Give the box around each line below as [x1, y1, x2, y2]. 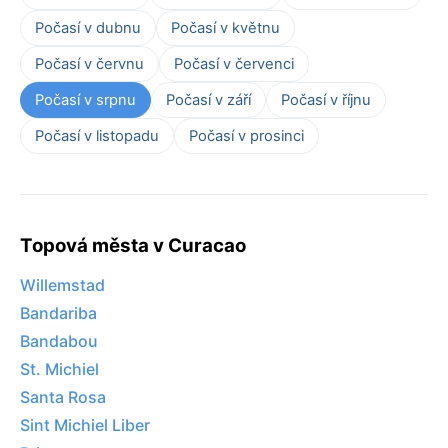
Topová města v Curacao [20, 233, 246, 257]
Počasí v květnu [171, 18, 280, 37]
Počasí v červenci [174, 54, 294, 73]
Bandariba [20, 303, 97, 324]
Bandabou [20, 331, 98, 352]
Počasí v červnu [35, 54, 144, 73]
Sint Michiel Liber [20, 415, 150, 436]
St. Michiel [20, 359, 99, 380]
